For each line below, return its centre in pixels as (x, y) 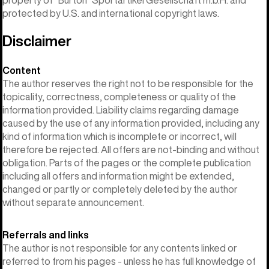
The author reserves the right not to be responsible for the (128, 83)
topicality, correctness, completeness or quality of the (119, 96)
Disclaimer (37, 41)
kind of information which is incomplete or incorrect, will (119, 136)
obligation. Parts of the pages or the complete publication (127, 162)
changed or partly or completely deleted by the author (120, 189)
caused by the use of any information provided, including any (131, 123)
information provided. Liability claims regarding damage (121, 110)
